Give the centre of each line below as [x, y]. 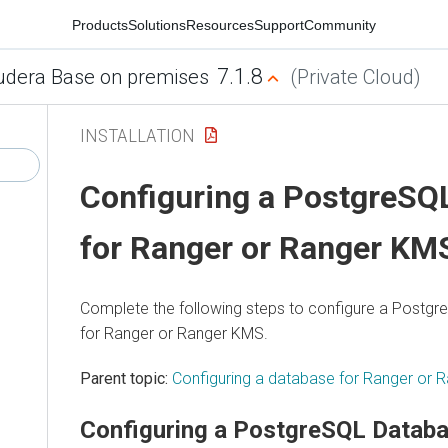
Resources [220, 24]
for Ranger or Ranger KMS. [174, 333]
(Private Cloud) [355, 77]
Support [279, 24]
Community [340, 24]
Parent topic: [124, 378]
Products [100, 24]
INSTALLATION [137, 135]
